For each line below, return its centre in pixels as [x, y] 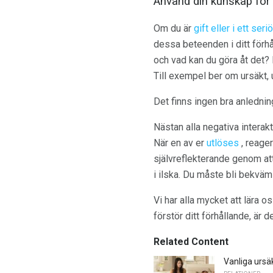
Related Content [191, 241]
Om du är [174, 28]
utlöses [223, 143]
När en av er [180, 143]
